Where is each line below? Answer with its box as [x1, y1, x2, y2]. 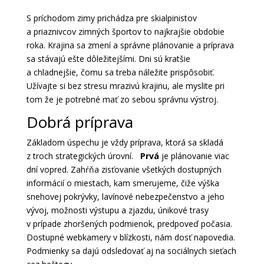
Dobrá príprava [26, 111, 133, 133]
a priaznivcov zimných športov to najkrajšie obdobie [26, 26, 225, 38]
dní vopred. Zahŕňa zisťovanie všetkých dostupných [26, 164, 222, 176]
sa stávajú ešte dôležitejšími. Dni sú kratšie [26, 53, 190, 65]
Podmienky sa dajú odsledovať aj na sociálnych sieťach [26, 245, 236, 257]
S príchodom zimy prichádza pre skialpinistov [26, 12, 197, 24]
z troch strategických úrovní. [26, 150, 140, 162]
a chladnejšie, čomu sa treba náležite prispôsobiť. [26, 67, 214, 78]
